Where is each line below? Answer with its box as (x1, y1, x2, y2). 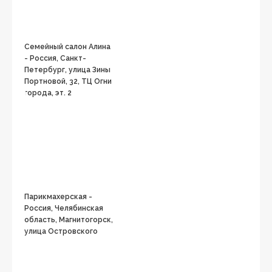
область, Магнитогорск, (24, 216, 113, 224)
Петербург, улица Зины (24, 66, 110, 74)
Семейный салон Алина (24, 42, 110, 51)
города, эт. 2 (24, 89, 72, 97)
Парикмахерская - (24, 192, 92, 201)
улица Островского (24, 227, 98, 236)
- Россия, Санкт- (24, 54, 86, 63)
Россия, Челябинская (24, 204, 103, 212)
